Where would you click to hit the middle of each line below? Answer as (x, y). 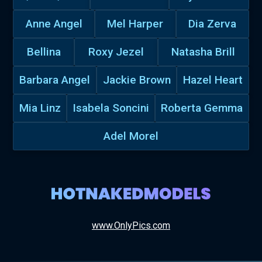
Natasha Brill (204, 52)
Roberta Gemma (202, 108)
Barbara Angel (55, 80)
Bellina (44, 52)
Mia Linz (40, 108)
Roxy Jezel (116, 52)
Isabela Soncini (111, 108)
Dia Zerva (213, 24)
